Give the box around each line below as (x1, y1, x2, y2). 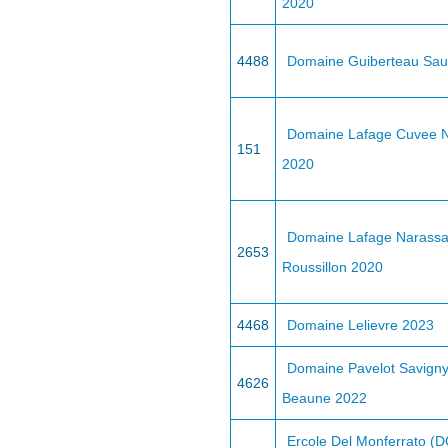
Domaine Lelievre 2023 (287, 317, 434, 333)
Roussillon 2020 (282, 259, 383, 275)
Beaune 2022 (282, 390, 367, 406)
